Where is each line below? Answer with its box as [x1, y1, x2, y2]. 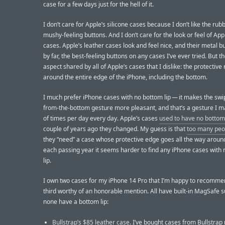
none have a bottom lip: [43, 197, 108, 206]
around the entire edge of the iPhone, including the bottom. [43, 73, 207, 82]
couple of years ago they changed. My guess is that [43, 125, 187, 134]
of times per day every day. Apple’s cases [43, 114, 159, 123]
